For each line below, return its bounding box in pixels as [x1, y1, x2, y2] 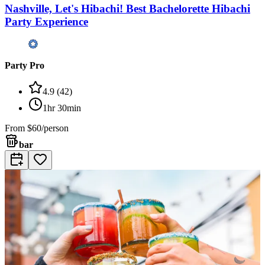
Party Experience [5, 15, 88, 28]
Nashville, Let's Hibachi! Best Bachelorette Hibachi [5, 2, 250, 15]
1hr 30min [43, 103, 81, 114]
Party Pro [5, 60, 44, 71]
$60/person [27, 123, 69, 134]
